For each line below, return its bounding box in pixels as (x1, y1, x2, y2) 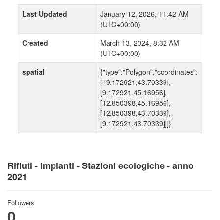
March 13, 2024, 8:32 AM (100, 38, 179, 48)
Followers (7, 198, 34, 207)
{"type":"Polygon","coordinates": (100, 67, 198, 77)
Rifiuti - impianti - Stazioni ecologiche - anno (7, 159, 193, 172)
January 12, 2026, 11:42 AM (100, 9, 189, 19)
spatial (22, 67, 45, 77)
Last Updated (22, 9, 67, 19)
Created (22, 38, 48, 48)
